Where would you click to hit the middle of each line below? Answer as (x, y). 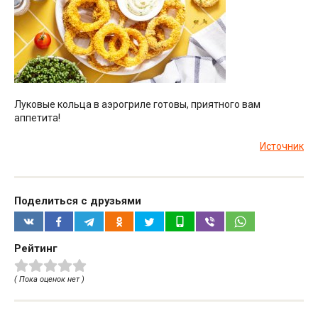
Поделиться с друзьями (78, 201)
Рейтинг (36, 249)
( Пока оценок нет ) (49, 280)
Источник (282, 146)
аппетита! (37, 117)
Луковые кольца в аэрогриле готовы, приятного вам (137, 104)
